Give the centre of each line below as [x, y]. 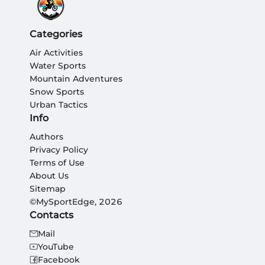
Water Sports [58, 66]
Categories [56, 34]
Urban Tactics [59, 105]
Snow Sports [57, 92]
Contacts [51, 215]
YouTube [56, 247]
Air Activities [56, 53]
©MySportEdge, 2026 [76, 202]
